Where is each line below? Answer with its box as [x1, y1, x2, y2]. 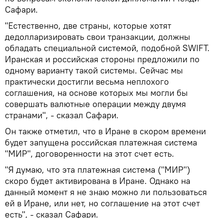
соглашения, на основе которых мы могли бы [5, 87, 188, 98]
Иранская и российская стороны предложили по [5, 53, 200, 65]
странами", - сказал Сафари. [5, 109, 119, 121]
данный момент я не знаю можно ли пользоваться [5, 186, 207, 198]
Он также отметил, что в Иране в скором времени [5, 125, 206, 137]
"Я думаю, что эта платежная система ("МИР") [5, 163, 190, 175]
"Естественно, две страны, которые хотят [5, 19, 171, 31]
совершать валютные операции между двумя [5, 98, 186, 109]
